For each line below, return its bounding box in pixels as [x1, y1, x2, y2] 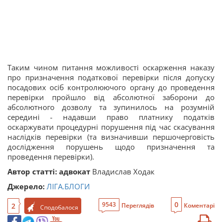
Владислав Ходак [92, 166, 155, 176]
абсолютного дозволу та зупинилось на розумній [7, 102, 215, 112]
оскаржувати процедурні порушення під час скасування [7, 122, 215, 132]
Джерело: [7, 181, 45, 191]
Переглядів [121, 201, 154, 210]
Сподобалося [40, 203, 78, 212]
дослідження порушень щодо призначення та [7, 142, 215, 152]
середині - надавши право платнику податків [7, 112, 215, 122]
